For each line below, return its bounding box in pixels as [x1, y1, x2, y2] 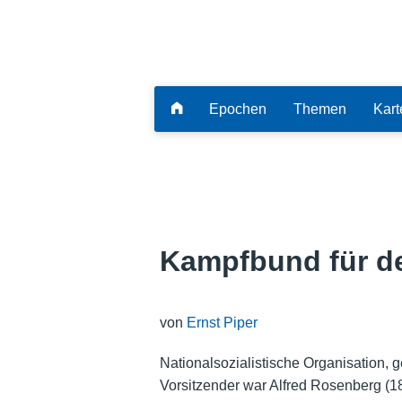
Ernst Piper [186, 314, 258, 330]
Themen [293, 100, 346, 117]
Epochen [209, 100, 267, 117]
